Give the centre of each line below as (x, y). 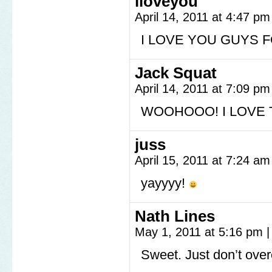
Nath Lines (175, 216)
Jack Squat (176, 73)
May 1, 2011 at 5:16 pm (201, 232)
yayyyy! (165, 183)
